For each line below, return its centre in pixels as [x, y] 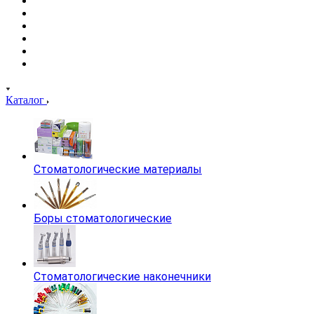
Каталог [26, 100]
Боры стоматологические [103, 218]
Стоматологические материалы [118, 169]
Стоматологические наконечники [122, 276]
